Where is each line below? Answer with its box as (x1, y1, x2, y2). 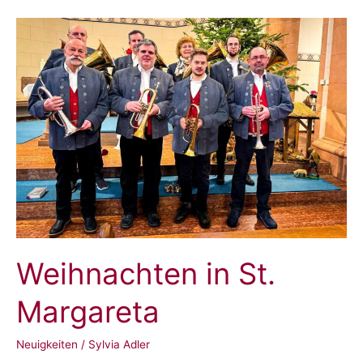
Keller (15, 21, 44, 35)
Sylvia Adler (88, 338, 150, 352)
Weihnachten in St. (16, 255, 275, 292)
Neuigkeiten (16, 338, 78, 352)
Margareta (16, 293, 160, 330)
